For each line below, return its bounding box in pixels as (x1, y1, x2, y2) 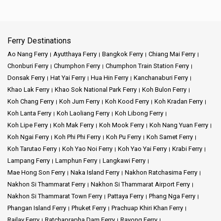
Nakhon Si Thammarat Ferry (7, 180, 85, 188)
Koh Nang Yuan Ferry (149, 121, 208, 129)
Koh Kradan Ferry (154, 97, 203, 105)
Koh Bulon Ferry (142, 85, 186, 93)
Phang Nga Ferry (149, 192, 195, 200)
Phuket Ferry (72, 204, 106, 212)
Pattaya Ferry (108, 192, 144, 200)
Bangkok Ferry (102, 50, 143, 58)
